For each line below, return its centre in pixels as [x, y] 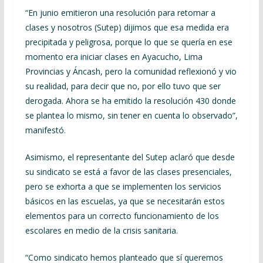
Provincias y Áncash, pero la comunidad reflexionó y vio [131, 71]
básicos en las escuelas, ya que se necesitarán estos [125, 201]
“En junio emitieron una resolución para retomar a [120, 13]
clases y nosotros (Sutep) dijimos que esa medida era [127, 27]
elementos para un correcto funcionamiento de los [122, 216]
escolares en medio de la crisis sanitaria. [101, 230]
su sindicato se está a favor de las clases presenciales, [128, 172]
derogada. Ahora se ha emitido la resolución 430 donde [130, 101]
